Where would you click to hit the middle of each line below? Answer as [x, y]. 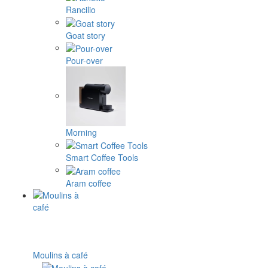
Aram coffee [89, 183]
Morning [81, 132]
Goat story [86, 35]
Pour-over [84, 60]
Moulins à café [60, 255]
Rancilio [81, 10]
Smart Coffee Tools [102, 158]
